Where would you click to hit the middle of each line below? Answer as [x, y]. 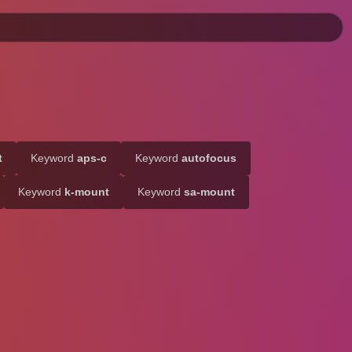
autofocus [209, 158]
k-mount [87, 192]
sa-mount [209, 192]
